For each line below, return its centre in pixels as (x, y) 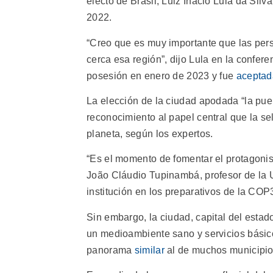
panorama (111, 250)
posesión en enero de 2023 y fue (161, 76)
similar (149, 250)
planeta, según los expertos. (150, 134)
